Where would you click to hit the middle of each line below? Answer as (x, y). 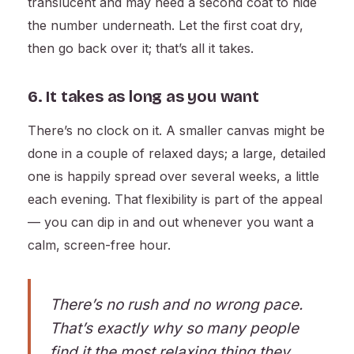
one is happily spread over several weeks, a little (173, 177)
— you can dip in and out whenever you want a (171, 222)
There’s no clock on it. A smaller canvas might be (176, 131)
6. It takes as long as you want (143, 97)
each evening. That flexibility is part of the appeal (175, 200)
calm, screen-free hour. (99, 245)
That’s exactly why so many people (174, 329)
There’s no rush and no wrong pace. (176, 305)
